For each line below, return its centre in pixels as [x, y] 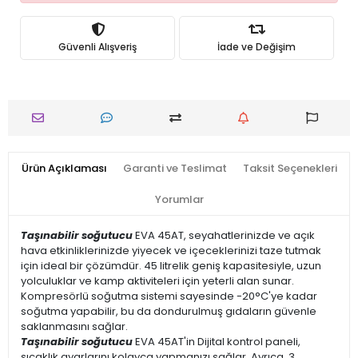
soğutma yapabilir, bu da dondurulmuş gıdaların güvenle [169, 311]
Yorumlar [179, 199]
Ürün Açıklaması [64, 168]
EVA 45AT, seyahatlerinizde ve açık [224, 235]
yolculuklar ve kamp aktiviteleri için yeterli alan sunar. [157, 281]
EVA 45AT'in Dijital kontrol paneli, [217, 342]
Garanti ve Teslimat [175, 168]
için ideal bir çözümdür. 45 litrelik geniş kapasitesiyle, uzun [171, 266]
